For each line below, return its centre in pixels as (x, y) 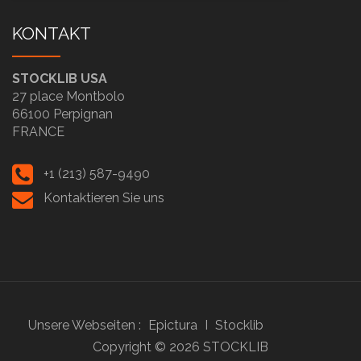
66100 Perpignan (62, 114)
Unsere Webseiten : (86, 325)
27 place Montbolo (68, 96)
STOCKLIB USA (60, 79)
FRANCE (38, 132)
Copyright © (131, 347)
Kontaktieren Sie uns (104, 198)
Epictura (173, 325)
